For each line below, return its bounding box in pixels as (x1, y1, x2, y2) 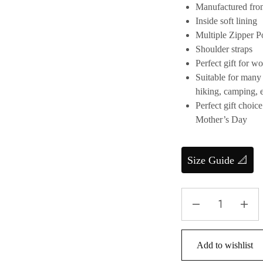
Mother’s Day (195, 114, 247, 124)
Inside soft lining (195, 16, 257, 26)
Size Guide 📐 (187, 154, 248, 166)
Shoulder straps (195, 44, 252, 54)
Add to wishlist (196, 240, 253, 250)
